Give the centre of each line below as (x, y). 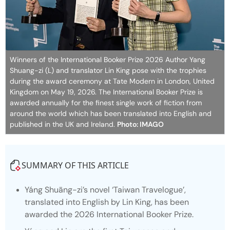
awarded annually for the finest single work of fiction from (106, 103)
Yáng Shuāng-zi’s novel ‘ (69, 190)
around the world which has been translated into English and (111, 114)
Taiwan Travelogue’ (149, 190)
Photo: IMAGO (140, 124)
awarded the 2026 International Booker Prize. (109, 215)
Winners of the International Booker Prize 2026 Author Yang (108, 60)
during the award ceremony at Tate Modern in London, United (112, 81)
